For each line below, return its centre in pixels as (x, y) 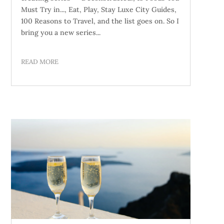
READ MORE (39, 61)
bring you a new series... (60, 32)
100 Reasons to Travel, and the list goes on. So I (100, 21)
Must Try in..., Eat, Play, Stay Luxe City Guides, (98, 9)
